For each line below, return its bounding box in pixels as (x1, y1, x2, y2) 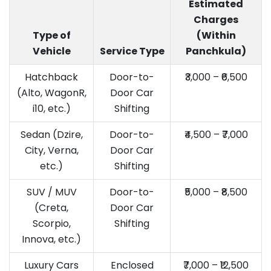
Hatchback (25, 70, 78, 84)
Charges (194, 12, 238, 27)
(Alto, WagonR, (16, 85, 87, 100)
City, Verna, (24, 143, 79, 157)
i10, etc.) (32, 101, 71, 116)
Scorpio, (32, 216, 71, 230)
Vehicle (32, 44, 71, 58)
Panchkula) (186, 44, 246, 58)
